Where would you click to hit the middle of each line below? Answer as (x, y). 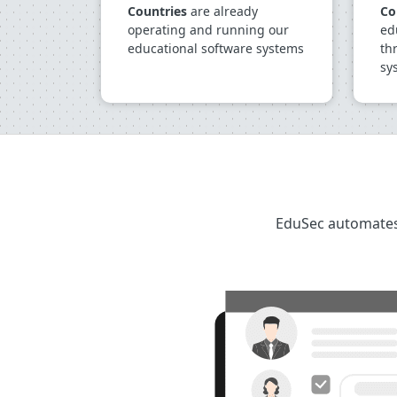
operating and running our (208, 30)
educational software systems (216, 48)
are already (222, 11)
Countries (157, 11)
